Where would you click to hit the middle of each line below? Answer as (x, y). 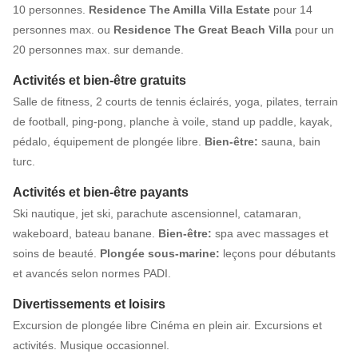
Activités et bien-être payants (101, 193)
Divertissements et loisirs (89, 304)
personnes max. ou (63, 30)
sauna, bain (289, 142)
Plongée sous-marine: (160, 254)
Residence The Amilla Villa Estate (179, 10)
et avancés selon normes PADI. (92, 274)
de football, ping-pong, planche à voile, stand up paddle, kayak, (173, 122)
